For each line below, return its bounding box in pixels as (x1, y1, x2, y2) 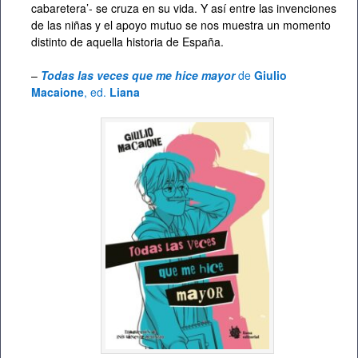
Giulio (251, 67, 287, 84)
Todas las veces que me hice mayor (41, 67, 235, 84)
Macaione (31, 84, 84, 101)
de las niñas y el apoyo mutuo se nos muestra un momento (31, 17, 331, 34)
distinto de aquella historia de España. (31, 34, 224, 50)
